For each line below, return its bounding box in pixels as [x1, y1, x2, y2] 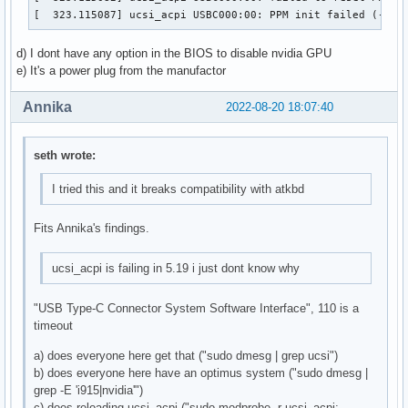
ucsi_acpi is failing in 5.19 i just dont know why [51, 261, 300, 276]
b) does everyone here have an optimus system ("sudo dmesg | [34, 365, 369, 380]
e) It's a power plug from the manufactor [16, 64, 226, 78]
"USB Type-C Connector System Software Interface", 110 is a [34, 301, 360, 315]
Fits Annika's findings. [34, 221, 150, 236]
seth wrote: [34, 148, 97, 162]
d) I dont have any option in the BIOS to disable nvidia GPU [16, 46, 331, 61]
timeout [34, 318, 74, 332]
